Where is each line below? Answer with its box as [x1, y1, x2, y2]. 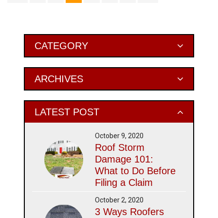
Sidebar [7, 52, 58, 68]
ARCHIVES [35, 73, 83, 84]
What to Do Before [95, 165, 176, 176]
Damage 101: [95, 154, 154, 164]
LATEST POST [35, 107, 99, 117]
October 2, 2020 [95, 195, 144, 205]
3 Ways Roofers [95, 206, 164, 217]
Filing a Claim [95, 177, 153, 188]
